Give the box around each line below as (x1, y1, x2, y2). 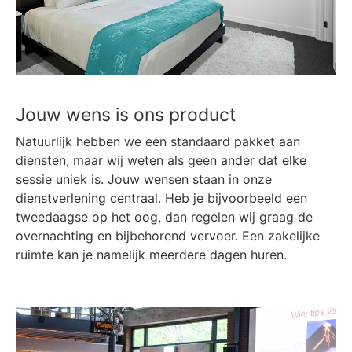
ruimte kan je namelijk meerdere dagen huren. (16, 247, 287, 263)
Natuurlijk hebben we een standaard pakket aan (16, 134, 300, 150)
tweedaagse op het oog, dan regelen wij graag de (16, 209, 313, 225)
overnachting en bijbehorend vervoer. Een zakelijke (16, 228, 320, 244)
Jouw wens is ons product (16, 104, 236, 126)
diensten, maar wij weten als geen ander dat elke (16, 152, 306, 169)
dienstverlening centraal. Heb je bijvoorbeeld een (16, 190, 307, 207)
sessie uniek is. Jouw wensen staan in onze (16, 171, 272, 188)
